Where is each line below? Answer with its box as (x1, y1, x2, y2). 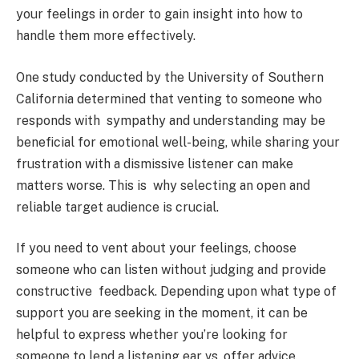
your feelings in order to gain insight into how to (16, 6, 303, 22)
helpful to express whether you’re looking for (16, 327, 288, 343)
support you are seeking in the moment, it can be (16, 305, 308, 321)
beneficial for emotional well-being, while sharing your (16, 134, 340, 150)
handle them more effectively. (16, 28, 196, 44)
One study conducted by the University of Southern (16, 69, 324, 85)
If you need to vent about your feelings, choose (16, 240, 296, 256)
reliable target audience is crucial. (16, 199, 219, 215)
